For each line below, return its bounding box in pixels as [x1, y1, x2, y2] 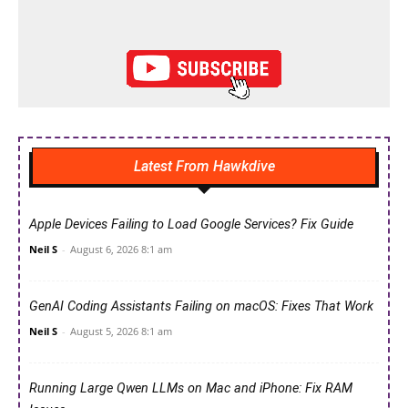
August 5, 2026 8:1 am [70, 324, 172, 338]
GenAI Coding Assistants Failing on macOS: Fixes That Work [29, 299, 373, 314]
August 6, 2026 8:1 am [70, 242, 172, 256]
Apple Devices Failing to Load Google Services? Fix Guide [29, 217, 353, 232]
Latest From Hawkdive [133, 158, 275, 175]
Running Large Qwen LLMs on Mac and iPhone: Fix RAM [29, 381, 352, 396]
